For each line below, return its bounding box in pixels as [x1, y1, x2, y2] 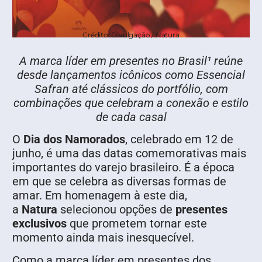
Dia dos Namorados [23, 132, 125, 147]
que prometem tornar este [67, 216, 207, 231]
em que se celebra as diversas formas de [12, 174, 226, 189]
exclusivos [12, 216, 67, 231]
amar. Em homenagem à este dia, [12, 188, 187, 203]
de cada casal [95, 110, 167, 125]
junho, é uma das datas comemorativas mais [12, 146, 246, 161]
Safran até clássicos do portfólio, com [34, 82, 228, 96]
